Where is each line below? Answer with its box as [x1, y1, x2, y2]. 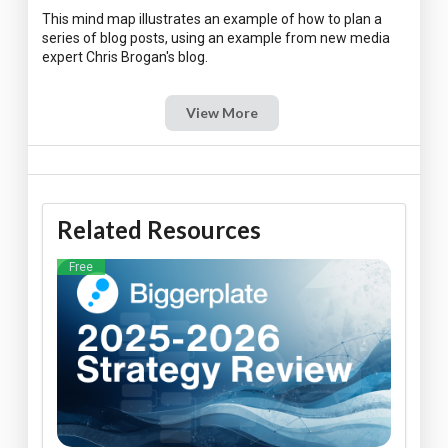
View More [186, 104, 259, 122]
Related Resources [57, 214, 261, 244]
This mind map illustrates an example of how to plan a [42, 11, 382, 28]
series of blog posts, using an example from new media [42, 30, 390, 47]
